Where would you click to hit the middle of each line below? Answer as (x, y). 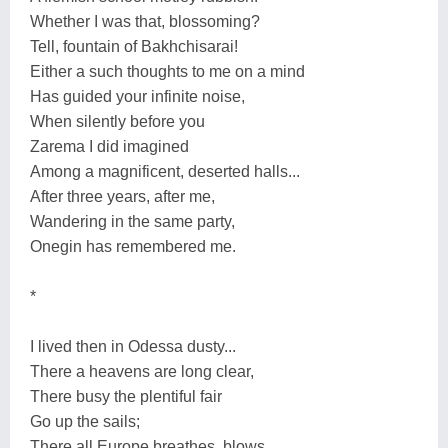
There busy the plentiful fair (126, 396)
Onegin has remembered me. (133, 246)
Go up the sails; (85, 421)
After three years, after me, (122, 196)
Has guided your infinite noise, (137, 96)
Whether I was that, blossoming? (145, 21)
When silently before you (117, 121)
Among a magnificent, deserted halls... (165, 171)
